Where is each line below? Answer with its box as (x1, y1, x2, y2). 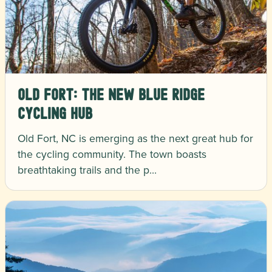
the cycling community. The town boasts (18, 146, 206, 162)
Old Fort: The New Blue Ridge (18, 86, 205, 104)
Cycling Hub (18, 104, 92, 123)
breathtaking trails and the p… (18, 162, 157, 178)
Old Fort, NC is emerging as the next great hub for (18, 131, 253, 146)
